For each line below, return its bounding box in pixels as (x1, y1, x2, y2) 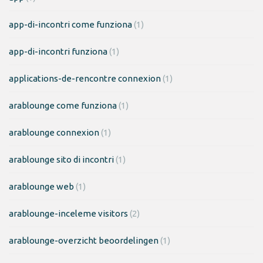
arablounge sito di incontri (9, 154, 114, 164)
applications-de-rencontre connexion (9, 73, 161, 83)
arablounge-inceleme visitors (9, 208, 128, 218)
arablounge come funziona (9, 100, 117, 110)
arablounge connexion (9, 127, 99, 137)
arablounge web (9, 181, 74, 191)
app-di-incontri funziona (9, 46, 107, 56)
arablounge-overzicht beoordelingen (9, 235, 159, 245)
